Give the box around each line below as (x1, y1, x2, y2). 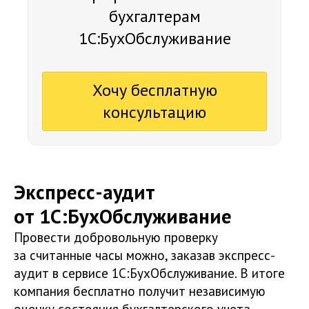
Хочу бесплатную (92, 79, 217, 101)
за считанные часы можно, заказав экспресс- (14, 246, 275, 264)
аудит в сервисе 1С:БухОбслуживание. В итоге (14, 264, 285, 282)
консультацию (103, 101, 206, 123)
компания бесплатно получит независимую (14, 282, 266, 300)
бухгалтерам (108, 6, 201, 28)
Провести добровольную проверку (14, 228, 218, 246)
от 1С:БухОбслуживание (14, 203, 232, 230)
